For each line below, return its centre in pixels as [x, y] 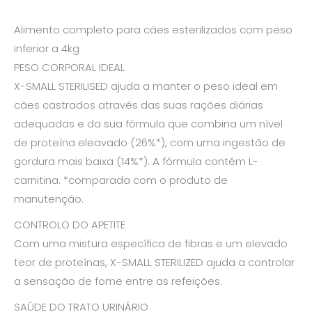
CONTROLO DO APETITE [70, 224]
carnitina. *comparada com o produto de [121, 180]
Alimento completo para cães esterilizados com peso [153, 29]
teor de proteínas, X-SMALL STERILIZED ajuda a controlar [154, 262]
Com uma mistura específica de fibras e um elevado [151, 243]
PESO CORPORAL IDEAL [69, 67]
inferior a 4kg [47, 48]
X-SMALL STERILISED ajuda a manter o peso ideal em [146, 86]
